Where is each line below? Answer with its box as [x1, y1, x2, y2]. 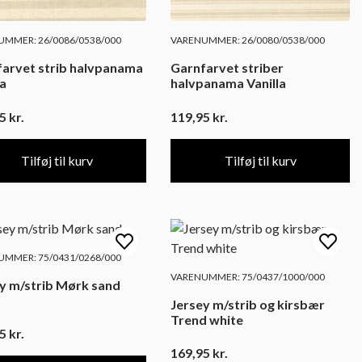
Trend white [170, 311, 243, 327]
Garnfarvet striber [170, 60, 284, 76]
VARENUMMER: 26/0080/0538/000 [170, 34, 325, 47]
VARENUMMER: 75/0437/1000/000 [170, 270, 325, 283]
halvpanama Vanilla [170, 75, 286, 91]
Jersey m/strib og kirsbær [170, 296, 325, 312]
